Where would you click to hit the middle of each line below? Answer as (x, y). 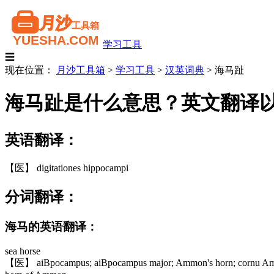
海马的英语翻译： (51, 226)
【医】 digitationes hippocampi (67, 168)
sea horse (23, 251)
